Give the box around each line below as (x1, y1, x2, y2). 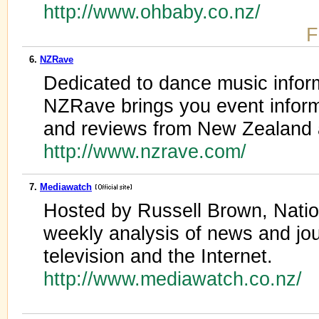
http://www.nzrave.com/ (43, 140, 252, 162)
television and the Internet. (43, 245, 273, 267)
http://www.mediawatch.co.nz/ (43, 268, 308, 290)
